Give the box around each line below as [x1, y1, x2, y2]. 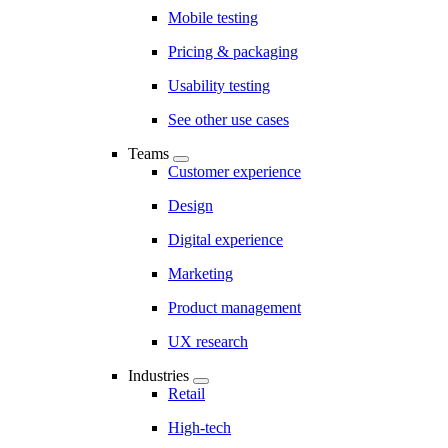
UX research [168, 333, 248, 350]
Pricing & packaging [168, 43, 298, 60]
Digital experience [168, 231, 283, 248]
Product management [168, 299, 301, 316]
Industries [128, 367, 189, 384]
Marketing [168, 265, 233, 282]
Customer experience [168, 163, 301, 180]
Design [168, 197, 213, 214]
